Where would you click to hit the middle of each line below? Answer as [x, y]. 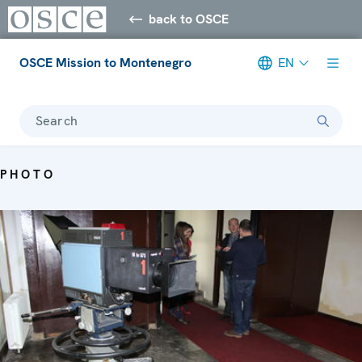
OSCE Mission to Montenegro [105, 62]
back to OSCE [189, 19]
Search [57, 120]
